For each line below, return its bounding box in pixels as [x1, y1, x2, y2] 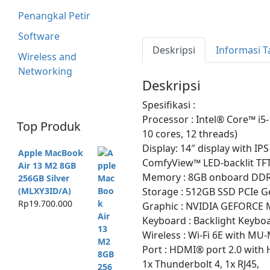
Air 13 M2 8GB [17, 160, 76, 172]
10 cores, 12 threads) [142, 127, 237, 140]
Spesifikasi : [142, 98, 195, 111]
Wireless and [17, 49, 77, 63]
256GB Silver [17, 172, 69, 184]
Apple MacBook [17, 147, 83, 159]
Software [17, 29, 60, 43]
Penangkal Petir [17, 9, 90, 23]
